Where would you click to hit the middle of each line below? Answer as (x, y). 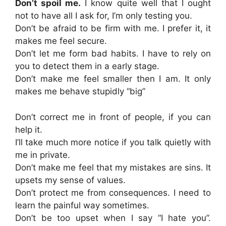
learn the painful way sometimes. (82, 205)
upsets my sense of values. (70, 180)
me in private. (43, 155)
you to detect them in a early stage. (87, 66)
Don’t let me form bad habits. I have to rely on (113, 53)
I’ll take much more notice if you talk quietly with (113, 142)
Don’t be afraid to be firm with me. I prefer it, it (113, 28)
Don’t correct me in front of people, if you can (113, 117)
